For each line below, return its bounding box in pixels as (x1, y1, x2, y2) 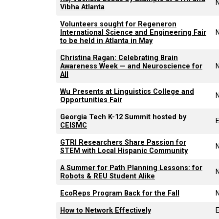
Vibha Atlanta (60, 2, 105, 11)
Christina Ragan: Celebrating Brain (60, 53, 178, 62)
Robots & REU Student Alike (60, 172, 155, 180)
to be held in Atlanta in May (60, 36, 153, 45)
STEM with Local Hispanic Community (60, 146, 188, 155)
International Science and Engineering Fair (60, 28, 206, 37)
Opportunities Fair (60, 95, 122, 104)
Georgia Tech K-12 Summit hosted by (60, 112, 186, 121)
